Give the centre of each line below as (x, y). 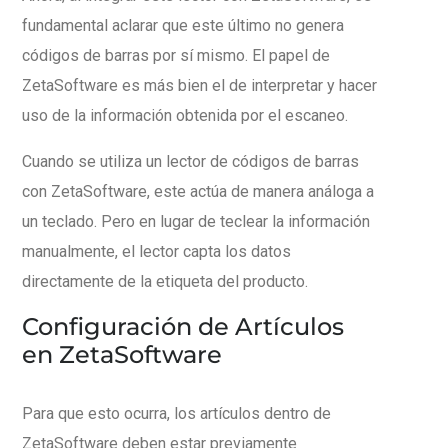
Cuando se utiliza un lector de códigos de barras (190, 161)
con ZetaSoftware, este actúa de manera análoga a (198, 191)
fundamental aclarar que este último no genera (183, 25)
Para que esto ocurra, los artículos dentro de (176, 413)
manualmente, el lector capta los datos (156, 251)
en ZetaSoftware (122, 354)
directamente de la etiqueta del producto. (165, 281)
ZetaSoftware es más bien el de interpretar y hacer (199, 85)
